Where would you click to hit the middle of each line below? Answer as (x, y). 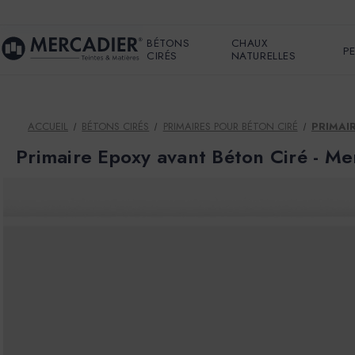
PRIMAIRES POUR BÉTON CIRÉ (230, 126)
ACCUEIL (48, 126)
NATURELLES (263, 56)
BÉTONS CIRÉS (116, 126)
